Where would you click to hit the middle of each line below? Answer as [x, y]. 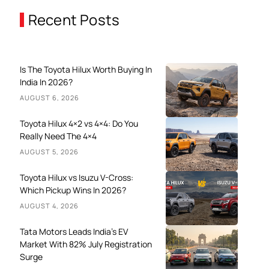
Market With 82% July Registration [86, 244]
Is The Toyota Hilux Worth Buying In [86, 69]
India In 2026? [46, 82]
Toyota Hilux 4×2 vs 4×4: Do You [79, 123]
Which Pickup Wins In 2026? [73, 190]
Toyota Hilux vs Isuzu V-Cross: [76, 177]
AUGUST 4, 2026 [49, 205]
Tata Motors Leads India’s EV [74, 231]
